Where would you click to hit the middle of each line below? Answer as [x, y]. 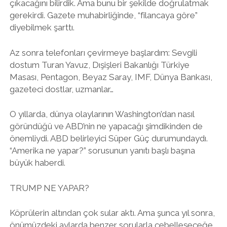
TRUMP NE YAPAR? [49, 188]
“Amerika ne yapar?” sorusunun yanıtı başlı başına [102, 150]
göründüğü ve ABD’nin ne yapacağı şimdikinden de [106, 126]
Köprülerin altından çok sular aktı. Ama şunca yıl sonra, [112, 213]
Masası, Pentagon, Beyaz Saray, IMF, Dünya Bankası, [111, 77]
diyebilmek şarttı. [42, 27]
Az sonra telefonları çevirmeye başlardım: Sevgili [103, 52]
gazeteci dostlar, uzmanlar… [61, 89]
